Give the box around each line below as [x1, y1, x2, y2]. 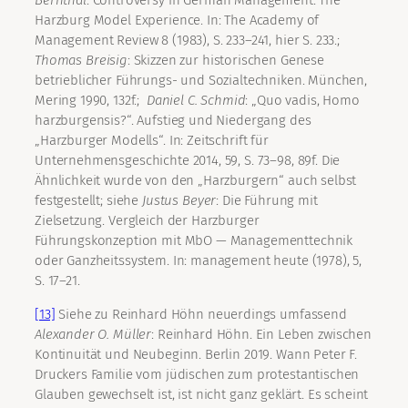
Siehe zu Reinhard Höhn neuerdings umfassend [55, 306, 347, 323]
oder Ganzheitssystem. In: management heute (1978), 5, [35, 252, 362, 270]
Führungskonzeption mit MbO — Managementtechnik [35, 232, 353, 250]
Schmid [200, 92, 246, 109]
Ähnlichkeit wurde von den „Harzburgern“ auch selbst [35, 172, 357, 189]
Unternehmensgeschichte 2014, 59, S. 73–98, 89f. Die [35, 152, 341, 169]
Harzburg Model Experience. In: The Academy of [35, 12, 320, 29]
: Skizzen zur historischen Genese [127, 52, 324, 69]
